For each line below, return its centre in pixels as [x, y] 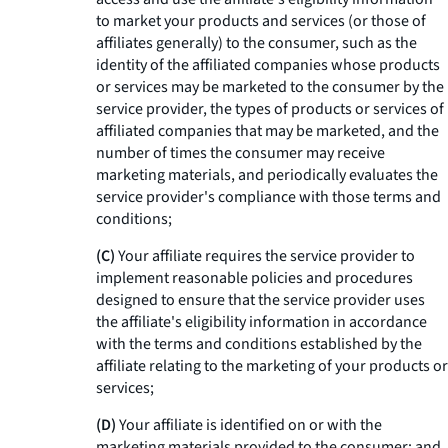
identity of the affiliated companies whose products [268, 65]
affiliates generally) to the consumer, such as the [256, 43]
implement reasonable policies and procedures [254, 278]
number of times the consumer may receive [240, 153]
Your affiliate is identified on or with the [249, 425]
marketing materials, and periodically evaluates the [267, 175]
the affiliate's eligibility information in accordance [261, 322]
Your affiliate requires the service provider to [265, 256]
